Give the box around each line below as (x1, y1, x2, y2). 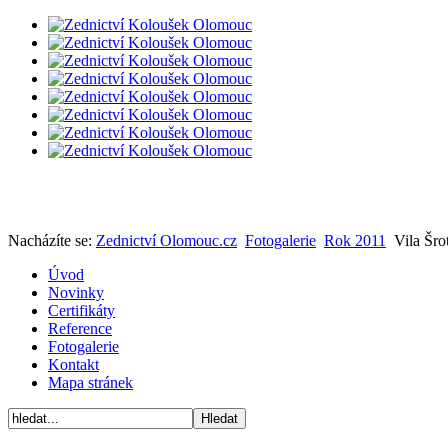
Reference (48, 320, 112, 337)
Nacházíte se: (8, 232, 96, 249)
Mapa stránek (48, 374, 133, 391)
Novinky (48, 284, 104, 301)
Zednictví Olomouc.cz (96, 232, 237, 249)
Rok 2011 (324, 232, 386, 249)
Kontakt (48, 356, 99, 373)
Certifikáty (48, 302, 115, 319)
